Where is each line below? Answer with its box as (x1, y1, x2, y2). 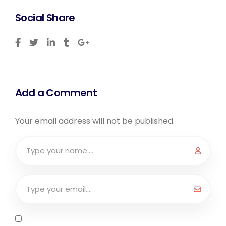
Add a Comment (15, 86, 97, 100)
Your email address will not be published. (15, 115, 175, 127)
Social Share (15, 11, 75, 25)
